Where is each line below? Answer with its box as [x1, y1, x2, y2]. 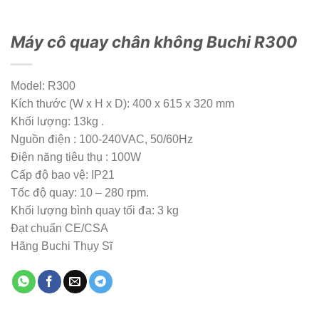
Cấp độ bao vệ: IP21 [11, 168, 115, 181]
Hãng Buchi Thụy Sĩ [11, 239, 113, 252]
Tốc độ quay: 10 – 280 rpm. [11, 186, 149, 199]
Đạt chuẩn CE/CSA [11, 221, 108, 234]
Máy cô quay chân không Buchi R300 [11, 31, 297, 51]
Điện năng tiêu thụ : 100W [11, 150, 141, 163]
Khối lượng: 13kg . [11, 115, 104, 127]
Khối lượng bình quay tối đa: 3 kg [11, 204, 179, 216]
